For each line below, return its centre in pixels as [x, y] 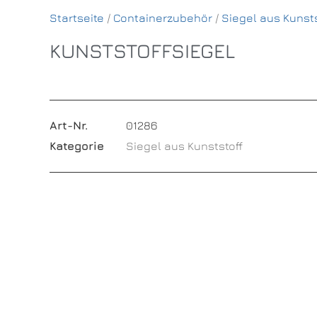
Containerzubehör [162, 18]
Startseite [76, 18]
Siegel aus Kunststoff [184, 145]
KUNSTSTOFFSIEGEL [142, 51]
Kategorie [76, 145]
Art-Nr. [68, 125]
